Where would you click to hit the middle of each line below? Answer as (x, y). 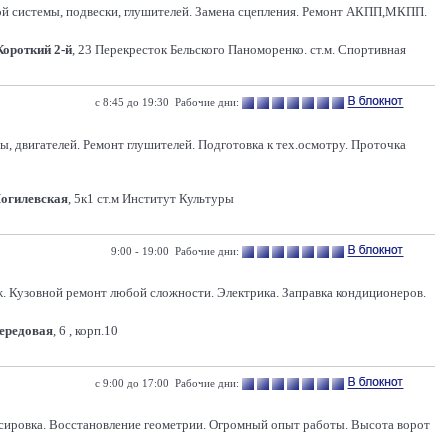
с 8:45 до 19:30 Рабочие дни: (167, 102)
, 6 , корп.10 (85, 330)
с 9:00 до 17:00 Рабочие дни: (167, 383)
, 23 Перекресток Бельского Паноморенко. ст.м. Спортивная (239, 49)
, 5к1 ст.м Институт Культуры (151, 198)
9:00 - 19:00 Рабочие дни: (175, 251)
